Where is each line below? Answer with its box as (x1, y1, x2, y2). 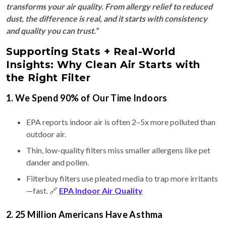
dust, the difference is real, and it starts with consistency (6, 14, 207, 24)
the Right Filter (6, 72, 90, 84)
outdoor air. (26, 129, 66, 139)
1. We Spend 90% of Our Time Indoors (6, 92, 167, 104)
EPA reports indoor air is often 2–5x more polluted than (26, 117, 215, 127)
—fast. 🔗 (26, 186, 59, 196)
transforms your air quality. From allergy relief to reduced (6, 2, 212, 12)
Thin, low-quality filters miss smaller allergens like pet (26, 145, 210, 155)
